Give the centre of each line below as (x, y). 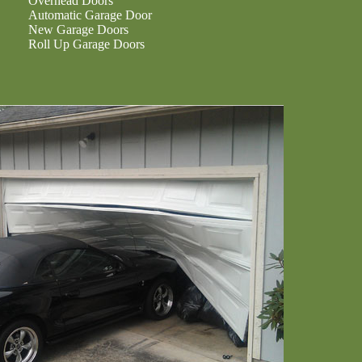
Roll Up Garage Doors (86, 44)
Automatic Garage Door (90, 15)
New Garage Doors (78, 29)
